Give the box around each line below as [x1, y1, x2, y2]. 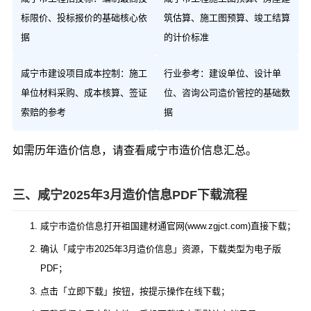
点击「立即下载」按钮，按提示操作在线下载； [40, 286, 230, 297]
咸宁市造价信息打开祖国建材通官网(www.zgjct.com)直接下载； [40, 221, 296, 232]
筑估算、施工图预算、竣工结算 [164, 12, 290, 24]
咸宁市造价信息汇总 [146, 144, 246, 157]
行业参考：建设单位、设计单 [164, 68, 281, 79]
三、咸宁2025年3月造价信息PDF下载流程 [12, 188, 247, 203]
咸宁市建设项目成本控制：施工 [21, 68, 147, 79]
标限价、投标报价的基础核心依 [21, 12, 147, 24]
